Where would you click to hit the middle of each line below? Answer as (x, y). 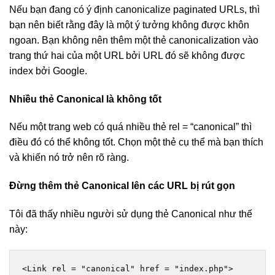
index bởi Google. (48, 71)
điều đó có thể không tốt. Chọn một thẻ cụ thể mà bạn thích (136, 142)
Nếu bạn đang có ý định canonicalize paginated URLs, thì (134, 9)
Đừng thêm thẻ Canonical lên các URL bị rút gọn (122, 186)
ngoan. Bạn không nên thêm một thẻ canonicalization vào (134, 40)
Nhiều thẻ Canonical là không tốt (85, 99)
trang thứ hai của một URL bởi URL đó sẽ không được (127, 55)
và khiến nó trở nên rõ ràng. (69, 158)
